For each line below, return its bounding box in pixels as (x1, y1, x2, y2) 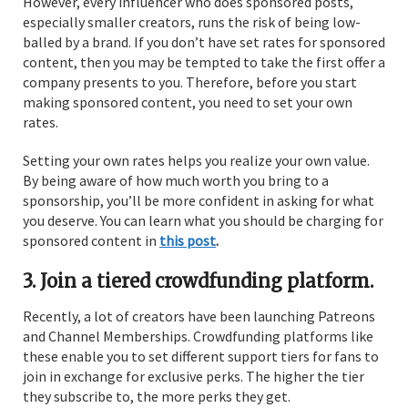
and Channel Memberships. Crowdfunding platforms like (23, 326, 373, 345)
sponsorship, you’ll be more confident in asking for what (23, 190, 374, 209)
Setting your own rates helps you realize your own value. (23, 150, 370, 169)
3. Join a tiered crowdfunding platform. (23, 269, 373, 292)
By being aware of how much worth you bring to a (23, 170, 329, 189)
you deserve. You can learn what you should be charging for (23, 210, 383, 229)
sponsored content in (23, 230, 159, 250)
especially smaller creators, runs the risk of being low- (23, 12, 361, 31)
